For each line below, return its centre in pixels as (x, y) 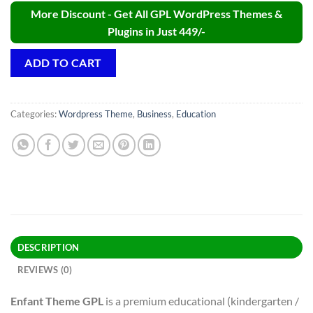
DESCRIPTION (48, 247)
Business (154, 114)
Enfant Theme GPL (57, 300)
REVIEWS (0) (45, 269)
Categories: (35, 114)
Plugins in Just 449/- (156, 31)
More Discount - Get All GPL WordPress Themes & (156, 14)
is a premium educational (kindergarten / (201, 300)
